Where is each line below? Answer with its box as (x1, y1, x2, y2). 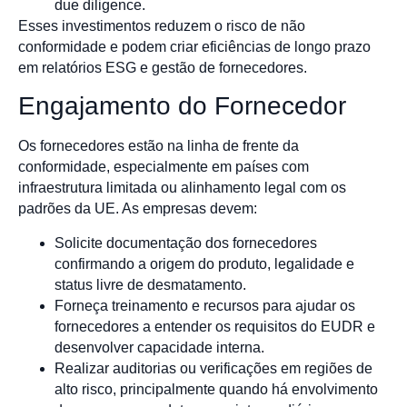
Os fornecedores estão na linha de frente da (18, 138, 299, 154)
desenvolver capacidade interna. (55, 339, 264, 355)
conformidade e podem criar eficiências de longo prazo (18, 38, 371, 55)
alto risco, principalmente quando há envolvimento (55, 381, 378, 397)
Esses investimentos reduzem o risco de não (18, 17, 305, 34)
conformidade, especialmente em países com (18, 159, 309, 175)
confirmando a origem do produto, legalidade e (55, 255, 354, 272)
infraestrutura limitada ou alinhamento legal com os (18, 180, 346, 196)
